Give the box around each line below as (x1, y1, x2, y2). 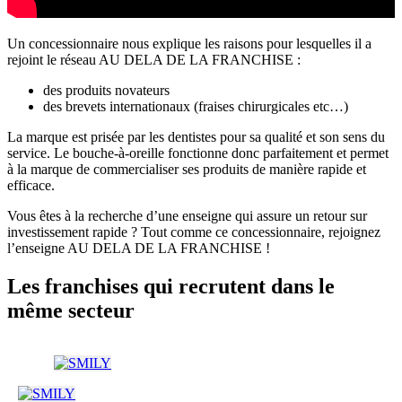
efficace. (7, 178, 55, 194)
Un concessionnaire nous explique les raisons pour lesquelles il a (7, 36, 371, 52)
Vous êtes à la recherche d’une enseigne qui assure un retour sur (7, 208, 367, 224)
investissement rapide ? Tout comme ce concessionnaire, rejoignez (7, 224, 380, 240)
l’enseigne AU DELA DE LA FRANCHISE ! (7, 240, 270, 257)
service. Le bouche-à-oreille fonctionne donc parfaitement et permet (7, 145, 389, 162)
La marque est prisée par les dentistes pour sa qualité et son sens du (7, 129, 385, 145)
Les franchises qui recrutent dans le (7, 275, 335, 299)
